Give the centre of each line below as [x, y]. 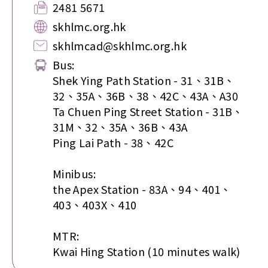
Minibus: [74, 173]
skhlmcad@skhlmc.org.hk [120, 45]
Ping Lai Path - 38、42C [113, 142]
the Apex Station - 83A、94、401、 [142, 189]
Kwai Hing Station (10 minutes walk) [147, 251]
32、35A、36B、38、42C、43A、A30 [145, 96]
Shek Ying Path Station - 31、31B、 [144, 80]
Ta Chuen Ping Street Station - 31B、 [148, 111]
